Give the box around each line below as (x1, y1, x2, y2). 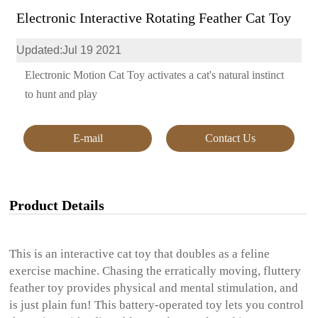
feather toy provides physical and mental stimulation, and (9, 280, 299, 295)
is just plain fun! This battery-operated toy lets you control (9, 297, 305, 312)
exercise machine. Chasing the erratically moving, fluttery (9, 263, 302, 278)
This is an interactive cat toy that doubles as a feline (9, 246, 270, 261)
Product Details (9, 197, 105, 214)
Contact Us (204, 131, 256, 144)
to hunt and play (25, 87, 98, 100)
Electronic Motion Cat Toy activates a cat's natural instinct (25, 68, 285, 81)
